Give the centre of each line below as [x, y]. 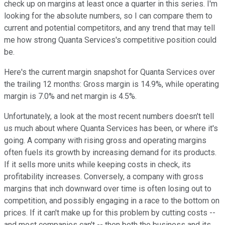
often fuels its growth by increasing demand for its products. [110, 152]
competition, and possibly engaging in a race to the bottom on [112, 200]
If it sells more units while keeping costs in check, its [97, 164]
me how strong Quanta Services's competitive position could [110, 40]
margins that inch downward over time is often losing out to [108, 188]
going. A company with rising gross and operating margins [105, 140]
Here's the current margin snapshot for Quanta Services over [109, 72]
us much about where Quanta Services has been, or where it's [111, 128]
